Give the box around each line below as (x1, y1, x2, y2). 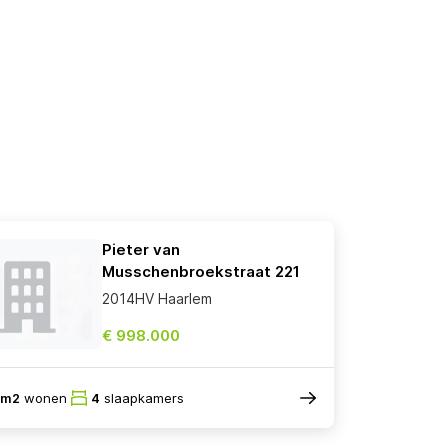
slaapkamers (100, 389, 184, 406)
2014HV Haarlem (102, 290, 212, 308)
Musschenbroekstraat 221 (102, 262, 300, 282)
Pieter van (102, 240, 180, 260)
